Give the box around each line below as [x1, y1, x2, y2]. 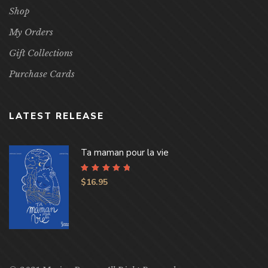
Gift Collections [9, 47, 73, 59]
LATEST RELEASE [9, 109, 104, 122]
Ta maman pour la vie [81, 146, 169, 159]
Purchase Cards [9, 68, 75, 80]
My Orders [9, 26, 53, 38]
